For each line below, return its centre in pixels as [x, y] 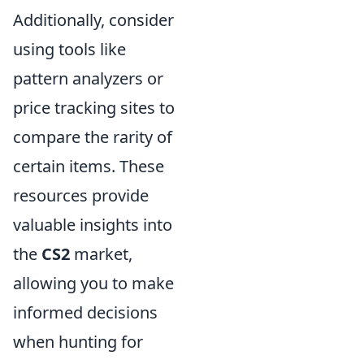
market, [101, 254]
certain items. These [89, 167]
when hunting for [78, 342]
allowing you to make [93, 284]
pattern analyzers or [88, 79]
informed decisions [85, 313]
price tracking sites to [94, 108]
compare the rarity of [93, 137]
